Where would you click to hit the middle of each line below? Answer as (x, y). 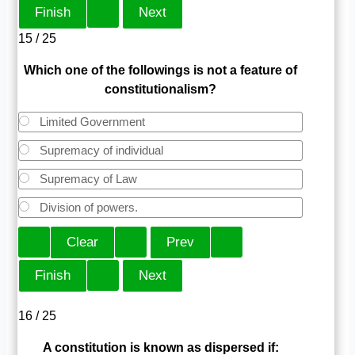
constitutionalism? (161, 89)
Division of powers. (88, 207)
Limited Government (91, 121)
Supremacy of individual (100, 150)
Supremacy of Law (87, 178)
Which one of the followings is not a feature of (161, 70)
